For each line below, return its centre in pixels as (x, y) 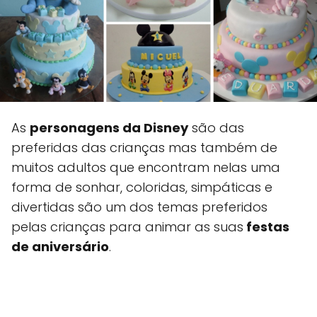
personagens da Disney (109, 128)
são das (216, 128)
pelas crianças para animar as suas (127, 227)
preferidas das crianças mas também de (144, 148)
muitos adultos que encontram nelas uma (146, 167)
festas (266, 227)
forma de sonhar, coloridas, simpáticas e (142, 187)
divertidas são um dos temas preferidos (139, 207)
